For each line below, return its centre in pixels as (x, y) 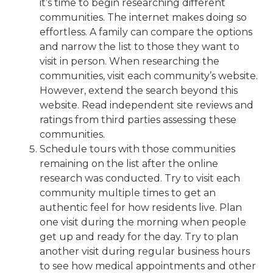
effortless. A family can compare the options (146, 32)
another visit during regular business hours (145, 251)
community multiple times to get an (128, 193)
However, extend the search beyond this (139, 90)
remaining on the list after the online (129, 164)
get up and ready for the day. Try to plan (139, 237)
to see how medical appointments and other (148, 266)
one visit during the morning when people (143, 222)
